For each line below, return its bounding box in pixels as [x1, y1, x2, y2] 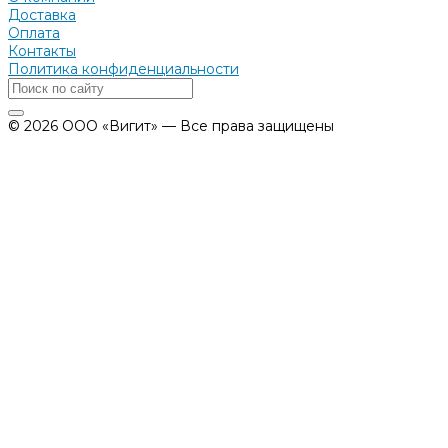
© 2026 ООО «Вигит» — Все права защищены [8, 117, 334, 136]
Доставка [8, 6, 76, 25]
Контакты [8, 42, 76, 61]
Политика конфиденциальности [8, 60, 239, 79]
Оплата [8, 24, 60, 43]
